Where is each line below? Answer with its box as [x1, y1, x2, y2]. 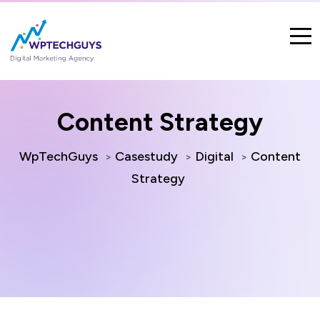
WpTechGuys [19, 149, 98, 164]
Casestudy [115, 149, 178, 164]
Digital [195, 149, 234, 164]
